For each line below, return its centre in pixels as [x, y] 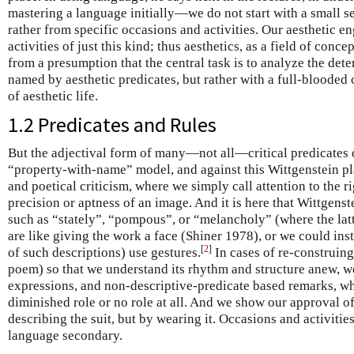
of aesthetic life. [53, 96]
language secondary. [65, 335]
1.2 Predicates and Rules [112, 124]
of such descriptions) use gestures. [104, 252]
